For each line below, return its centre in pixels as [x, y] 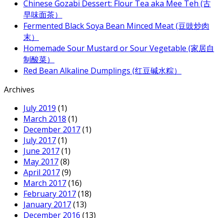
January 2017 [47, 205]
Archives [19, 90]
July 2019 [40, 108]
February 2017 [50, 194]
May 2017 [41, 162]
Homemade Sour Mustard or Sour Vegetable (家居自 [119, 48]
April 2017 [42, 173]
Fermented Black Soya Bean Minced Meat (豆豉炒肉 [116, 26]
